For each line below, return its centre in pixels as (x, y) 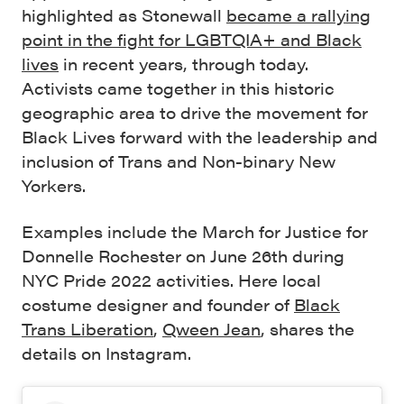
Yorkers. (56, 186)
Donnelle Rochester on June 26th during (183, 256)
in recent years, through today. (184, 64)
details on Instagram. (106, 353)
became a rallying (298, 15)
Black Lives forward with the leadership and (200, 137)
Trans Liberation (87, 329)
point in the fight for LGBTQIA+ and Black (192, 40)
